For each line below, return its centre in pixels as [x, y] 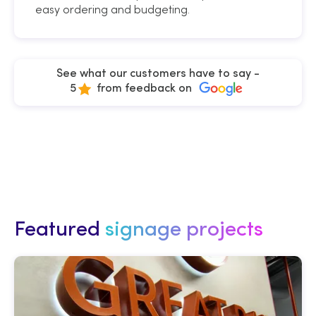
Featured [60, 231]
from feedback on [144, 89]
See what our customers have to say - [158, 74]
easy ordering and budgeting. [113, 10]
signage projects [184, 231]
